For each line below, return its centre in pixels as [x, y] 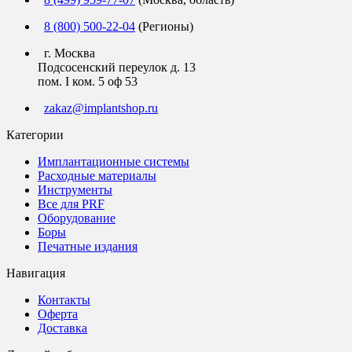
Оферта [58, 313]
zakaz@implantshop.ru [101, 108]
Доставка [62, 328]
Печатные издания [88, 246]
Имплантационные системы [114, 161]
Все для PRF [71, 203]
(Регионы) [164, 26]
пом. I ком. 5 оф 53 [88, 81]
